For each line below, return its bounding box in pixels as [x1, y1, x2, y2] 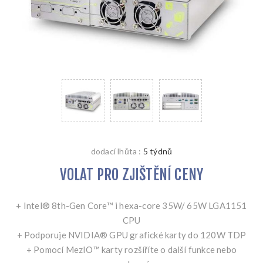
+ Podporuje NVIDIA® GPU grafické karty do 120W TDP [16, 230, 247, 241]
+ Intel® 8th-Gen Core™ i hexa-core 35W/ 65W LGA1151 [16, 200, 247, 211]
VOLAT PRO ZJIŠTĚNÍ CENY [59, 166, 204, 184]
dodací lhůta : [90, 146, 141, 157]
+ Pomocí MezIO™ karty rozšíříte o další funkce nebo [26, 244, 237, 255]
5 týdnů [143, 146, 173, 157]
